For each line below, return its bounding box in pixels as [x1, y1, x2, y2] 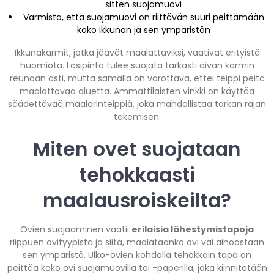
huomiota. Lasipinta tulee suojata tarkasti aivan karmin [20, 59, 254, 72]
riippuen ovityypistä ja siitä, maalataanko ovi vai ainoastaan [10, 235, 264, 248]
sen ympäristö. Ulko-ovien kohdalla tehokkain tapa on [23, 248, 251, 261]
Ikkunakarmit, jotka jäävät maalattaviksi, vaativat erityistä [14, 46, 260, 59]
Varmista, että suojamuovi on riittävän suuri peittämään [23, 10, 264, 23]
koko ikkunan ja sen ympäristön [76, 23, 210, 36]
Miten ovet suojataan [33, 135, 241, 163]
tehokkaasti [79, 161, 195, 188]
